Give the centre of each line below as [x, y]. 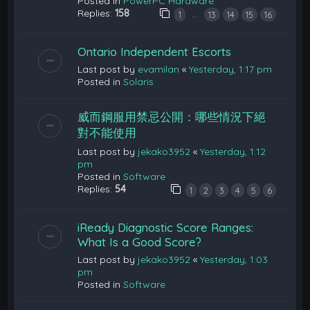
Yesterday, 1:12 [233, 151]
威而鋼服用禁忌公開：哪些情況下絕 [172, 116]
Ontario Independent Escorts [155, 51]
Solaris [139, 81]
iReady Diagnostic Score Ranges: [166, 227]
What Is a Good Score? [140, 241]
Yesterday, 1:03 [234, 259]
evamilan [159, 69]
